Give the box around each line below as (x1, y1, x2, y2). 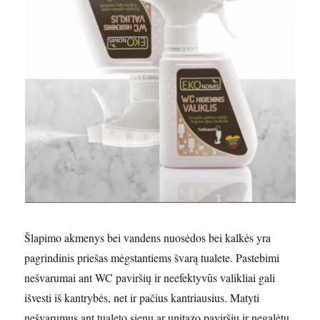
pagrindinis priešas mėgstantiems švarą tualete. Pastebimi (24, 250, 280, 266)
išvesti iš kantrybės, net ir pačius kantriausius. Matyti (24, 290, 260, 306)
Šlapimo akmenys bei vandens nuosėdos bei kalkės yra (24, 230, 271, 246)
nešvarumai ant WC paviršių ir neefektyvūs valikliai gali (24, 270, 276, 286)
